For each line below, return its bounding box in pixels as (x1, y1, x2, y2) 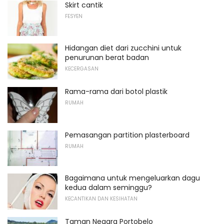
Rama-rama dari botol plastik (65, 86, 167, 97)
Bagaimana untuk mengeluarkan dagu (65, 173, 200, 183)
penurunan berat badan (65, 52, 149, 63)
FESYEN (65, 12, 82, 20)
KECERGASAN (65, 65, 98, 73)
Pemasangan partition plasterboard (65, 129, 189, 140)
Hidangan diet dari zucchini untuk (65, 43, 181, 53)
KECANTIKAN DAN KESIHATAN (65, 195, 137, 203)
